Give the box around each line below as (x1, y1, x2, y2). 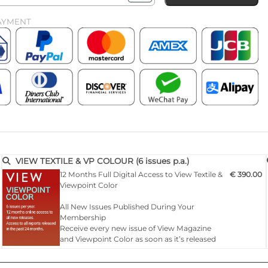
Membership (60, 212, 106, 222)
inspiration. (60, 255, 99, 265)
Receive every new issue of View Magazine (60, 223, 211, 233)
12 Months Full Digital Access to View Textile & (60, 169, 223, 179)
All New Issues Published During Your (60, 202, 194, 211)
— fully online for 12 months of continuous (60, 245, 211, 254)
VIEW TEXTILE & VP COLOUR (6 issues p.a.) (16, 156, 189, 166)
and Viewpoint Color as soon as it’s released (60, 234, 216, 243)
